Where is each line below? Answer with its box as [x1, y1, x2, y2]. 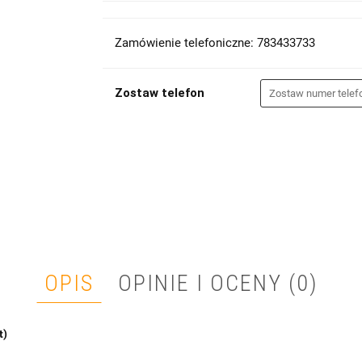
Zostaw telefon [114, 86, 204, 100]
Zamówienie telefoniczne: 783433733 [114, 36, 315, 50]
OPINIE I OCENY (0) [117, 270, 318, 297]
